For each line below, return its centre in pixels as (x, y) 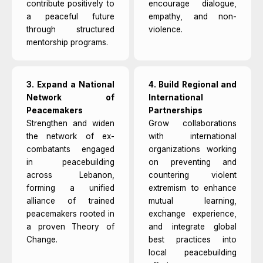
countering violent (193, 175)
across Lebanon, (70, 175)
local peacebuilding (193, 252)
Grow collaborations (193, 123)
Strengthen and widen (70, 123)
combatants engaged (70, 149)
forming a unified (70, 188)
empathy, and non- (193, 16)
